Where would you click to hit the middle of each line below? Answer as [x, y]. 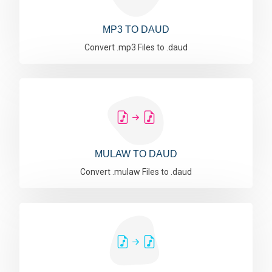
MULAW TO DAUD [136, 154]
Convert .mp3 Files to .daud [136, 47]
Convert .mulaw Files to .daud [136, 172]
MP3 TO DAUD [136, 29]
